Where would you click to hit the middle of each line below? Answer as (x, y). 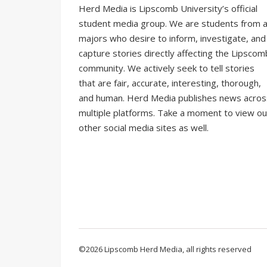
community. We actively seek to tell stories (167, 68)
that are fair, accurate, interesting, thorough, (170, 83)
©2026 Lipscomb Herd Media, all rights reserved (165, 249)
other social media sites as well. (144, 128)
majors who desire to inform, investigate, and (172, 38)
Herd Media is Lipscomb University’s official (168, 8)
